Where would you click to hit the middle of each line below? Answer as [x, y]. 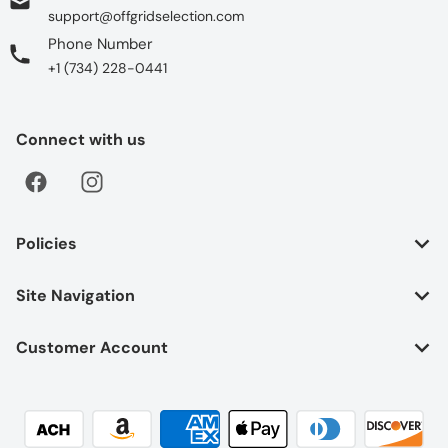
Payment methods [74, 414]
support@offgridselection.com [146, 15]
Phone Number [100, 43]
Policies [46, 243]
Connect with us [81, 139]
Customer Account [92, 347]
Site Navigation [75, 295]
